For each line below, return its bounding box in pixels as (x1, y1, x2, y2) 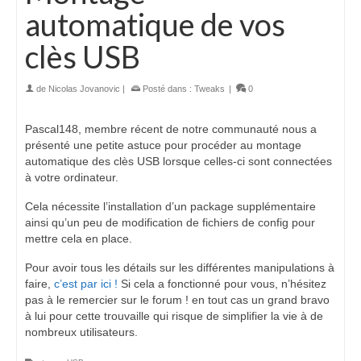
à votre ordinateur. (25, 170, 118, 184)
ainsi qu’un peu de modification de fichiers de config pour (25, 215, 315, 229)
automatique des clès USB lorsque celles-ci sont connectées (25, 154, 332, 168)
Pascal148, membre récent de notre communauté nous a (25, 122, 317, 135)
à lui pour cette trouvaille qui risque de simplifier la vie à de (25, 309, 323, 322)
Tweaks (194, 83, 225, 93)
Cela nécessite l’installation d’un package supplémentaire (25, 199, 316, 213)
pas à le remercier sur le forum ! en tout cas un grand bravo (25, 293, 330, 306)
